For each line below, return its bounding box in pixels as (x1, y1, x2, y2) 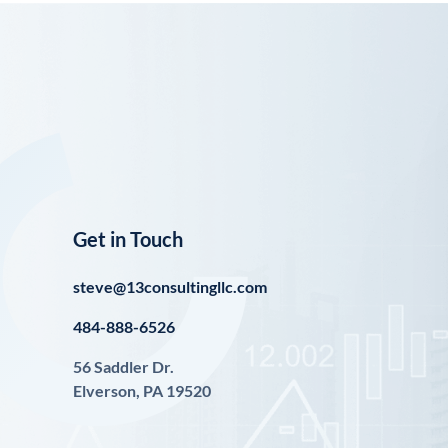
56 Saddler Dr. (73, 356, 175, 376)
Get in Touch (73, 226, 184, 251)
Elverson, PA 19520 (73, 380, 212, 400)
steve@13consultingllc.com (73, 276, 268, 296)
